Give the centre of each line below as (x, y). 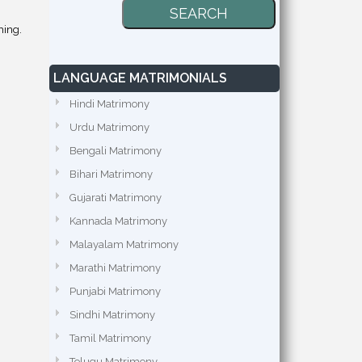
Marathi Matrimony (115, 268)
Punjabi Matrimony (115, 291)
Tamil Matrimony (110, 338)
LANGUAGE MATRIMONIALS (140, 78)
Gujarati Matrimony (116, 198)
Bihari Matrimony (111, 174)
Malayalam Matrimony (124, 244)
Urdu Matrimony (109, 127)
